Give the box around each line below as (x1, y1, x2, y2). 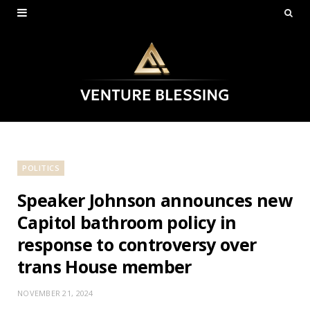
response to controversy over (17, 232, 257, 256)
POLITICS (22, 162, 60, 173)
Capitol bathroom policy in (17, 210, 237, 234)
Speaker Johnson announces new (17, 188, 292, 212)
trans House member (17, 254, 192, 278)
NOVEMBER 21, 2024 (17, 287, 93, 298)
